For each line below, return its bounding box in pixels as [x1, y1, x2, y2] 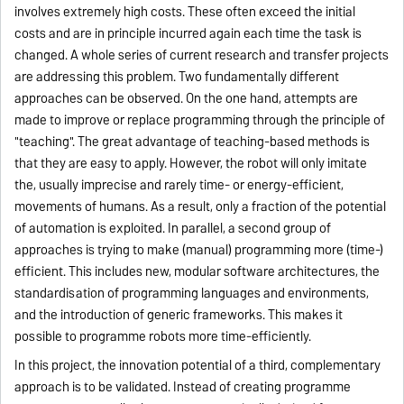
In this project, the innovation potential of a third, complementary [14, 354, 381, 377]
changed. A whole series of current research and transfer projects [14, 44, 390, 67]
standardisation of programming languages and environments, [14, 282, 370, 305]
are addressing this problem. [14, 66, 179, 88]
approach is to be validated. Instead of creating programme [14, 376, 352, 399]
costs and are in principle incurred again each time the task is [14, 23, 363, 45]
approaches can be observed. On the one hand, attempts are [14, 87, 359, 110]
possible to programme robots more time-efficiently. [14, 326, 312, 348]
